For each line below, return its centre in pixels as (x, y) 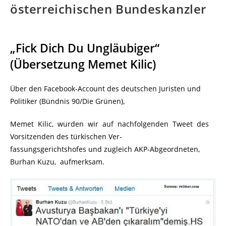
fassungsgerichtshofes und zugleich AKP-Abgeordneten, (106, 149)
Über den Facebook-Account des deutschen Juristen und (105, 89)
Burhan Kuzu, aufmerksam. (57, 162)
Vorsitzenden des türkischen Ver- (66, 137)
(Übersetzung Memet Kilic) (83, 64)
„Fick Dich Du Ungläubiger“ (85, 48)
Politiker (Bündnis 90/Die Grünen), (67, 101)
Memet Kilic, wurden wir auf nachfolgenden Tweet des (109, 124)
